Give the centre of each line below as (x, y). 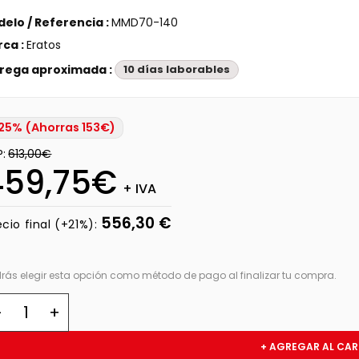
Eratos (44, 45)
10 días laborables (177, 69)
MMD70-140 (145, 22)
